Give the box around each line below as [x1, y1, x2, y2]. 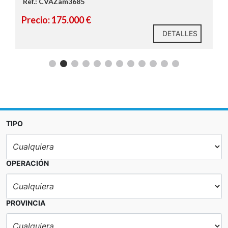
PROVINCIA [6, 198, 45, 207]
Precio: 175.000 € [21, 14, 91, 25]
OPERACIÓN [6, 158, 49, 167]
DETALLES [162, 28, 197, 38]
